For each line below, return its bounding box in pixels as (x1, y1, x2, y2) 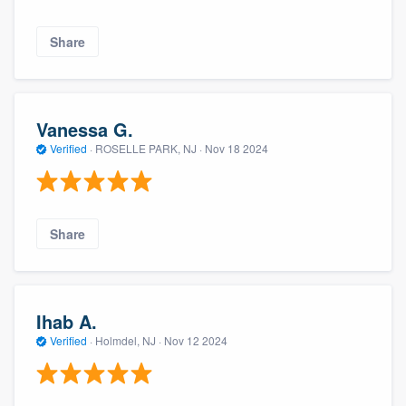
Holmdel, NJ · (92, 332, 164, 348)
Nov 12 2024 (164, 332, 227, 348)
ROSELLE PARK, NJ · (92, 140, 205, 156)
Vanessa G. (36, 115, 133, 142)
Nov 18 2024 (205, 140, 268, 156)
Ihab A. (36, 307, 97, 334)
